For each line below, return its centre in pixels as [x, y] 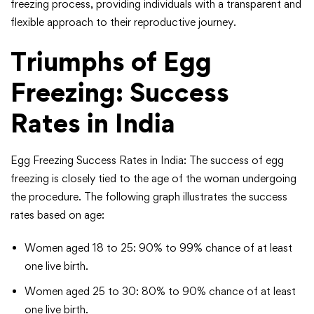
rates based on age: [57, 215]
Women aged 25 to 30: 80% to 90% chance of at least [160, 292]
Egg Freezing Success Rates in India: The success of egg [147, 161]
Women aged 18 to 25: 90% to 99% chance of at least [158, 248]
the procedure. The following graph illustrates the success [149, 197]
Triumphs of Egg [111, 62]
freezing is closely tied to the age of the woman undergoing [153, 179]
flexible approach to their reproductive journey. [123, 22]
